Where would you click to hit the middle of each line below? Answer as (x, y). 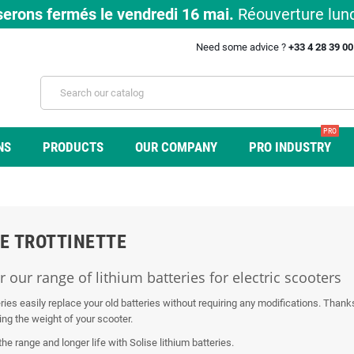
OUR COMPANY (176, 147)
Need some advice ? (242, 47)
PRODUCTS (73, 147)
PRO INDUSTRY (290, 147)
